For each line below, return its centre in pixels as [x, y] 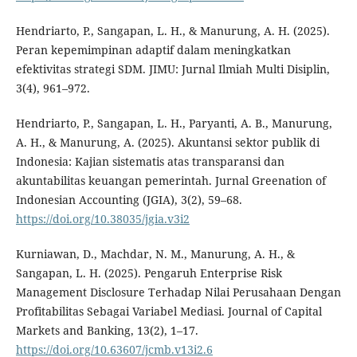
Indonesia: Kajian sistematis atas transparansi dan [150, 162]
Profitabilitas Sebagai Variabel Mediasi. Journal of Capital [169, 312]
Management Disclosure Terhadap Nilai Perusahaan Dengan [178, 292]
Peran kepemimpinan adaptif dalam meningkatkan [153, 50]
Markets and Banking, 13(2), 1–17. [107, 331]
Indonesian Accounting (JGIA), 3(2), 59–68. [129, 200]
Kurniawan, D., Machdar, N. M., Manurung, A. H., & [155, 254]
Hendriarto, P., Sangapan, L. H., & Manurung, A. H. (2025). [173, 31]
